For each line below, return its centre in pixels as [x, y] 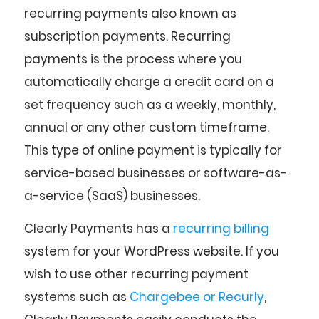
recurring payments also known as [130, 13]
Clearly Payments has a [99, 228]
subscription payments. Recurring [127, 36]
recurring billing [221, 228]
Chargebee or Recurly [197, 297]
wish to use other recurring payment [136, 274]
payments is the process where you [133, 59]
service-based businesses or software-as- [156, 173]
